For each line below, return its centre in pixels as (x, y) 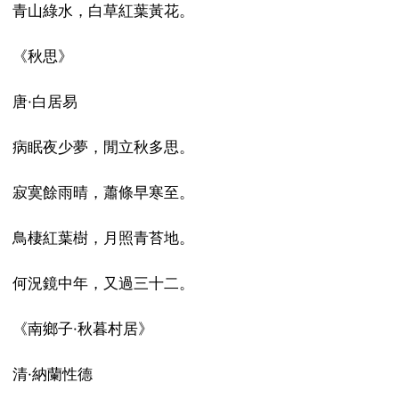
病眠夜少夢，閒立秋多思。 (103, 147)
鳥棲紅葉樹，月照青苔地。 (103, 237)
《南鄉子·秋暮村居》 (82, 328)
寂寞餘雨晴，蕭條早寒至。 (103, 192)
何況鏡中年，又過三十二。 (103, 283)
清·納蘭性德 (52, 374)
